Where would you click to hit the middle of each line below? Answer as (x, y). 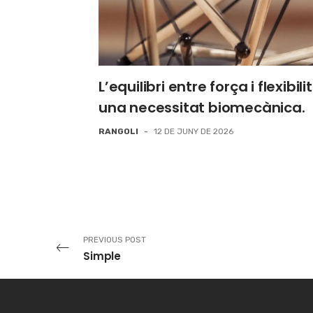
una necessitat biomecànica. (202, 107)
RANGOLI (119, 131)
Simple (102, 256)
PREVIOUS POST (115, 239)
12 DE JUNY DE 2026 (194, 131)
